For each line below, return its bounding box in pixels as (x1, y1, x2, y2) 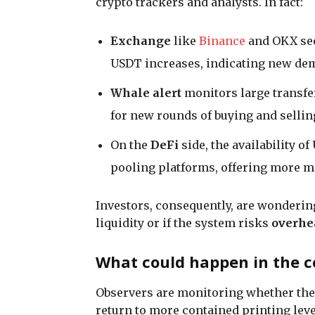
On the (110, 137, 150, 152)
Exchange (110, 33, 171, 48)
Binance (199, 33, 245, 48)
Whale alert (110, 85, 181, 100)
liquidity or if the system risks (96, 215, 271, 230)
